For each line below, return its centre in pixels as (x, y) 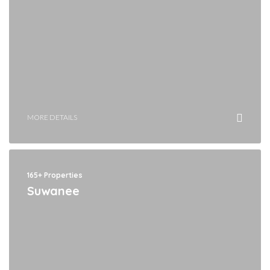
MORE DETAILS (52, 117)
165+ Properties (55, 175)
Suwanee (53, 190)
